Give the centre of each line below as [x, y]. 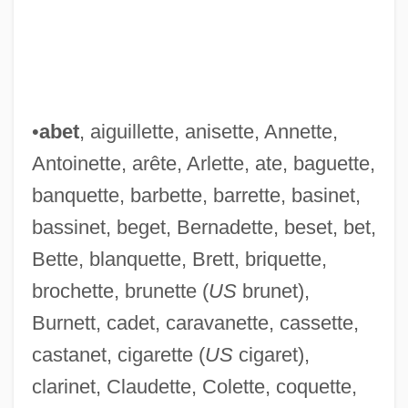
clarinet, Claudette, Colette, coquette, [194, 386]
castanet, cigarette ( [118, 354]
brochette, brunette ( [120, 291]
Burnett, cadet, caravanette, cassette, [195, 322]
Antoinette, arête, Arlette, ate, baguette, [203, 163]
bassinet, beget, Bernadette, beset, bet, [204, 227]
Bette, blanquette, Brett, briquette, [179, 259]
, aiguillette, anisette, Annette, [208, 131]
